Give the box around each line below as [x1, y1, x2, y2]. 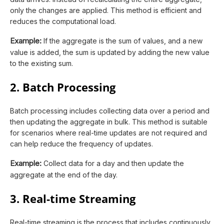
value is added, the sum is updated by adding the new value [10, 47, 209, 56]
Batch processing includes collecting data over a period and [10, 106, 209, 115]
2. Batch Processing [10, 79, 115, 95]
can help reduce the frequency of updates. [10, 139, 153, 148]
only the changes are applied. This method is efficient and [10, 5, 201, 14]
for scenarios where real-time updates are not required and [10, 128, 207, 137]
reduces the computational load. [10, 16, 116, 25]
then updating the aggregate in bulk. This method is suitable [10, 117, 207, 126]
